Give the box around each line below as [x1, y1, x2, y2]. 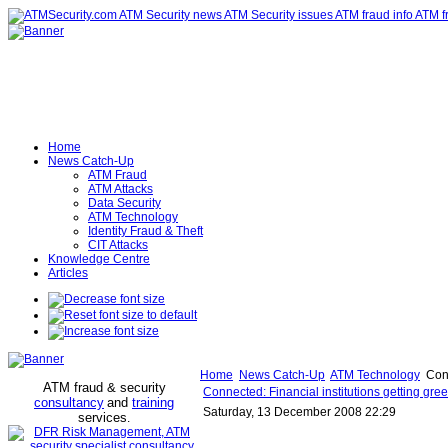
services [78, 410, 127, 425]
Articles [48, 266, 88, 280]
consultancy [34, 395, 104, 410]
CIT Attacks [88, 238, 148, 252]
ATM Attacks [88, 182, 153, 196]
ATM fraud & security [42, 380, 166, 395]
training [132, 395, 174, 410]
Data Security [88, 196, 161, 210]
